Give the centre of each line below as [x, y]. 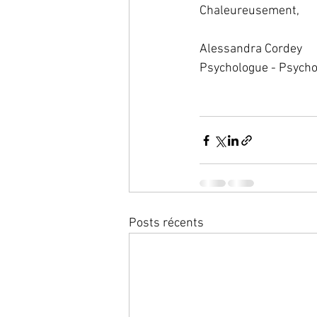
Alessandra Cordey [251, 50]
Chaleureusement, [249, 11]
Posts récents [166, 224]
